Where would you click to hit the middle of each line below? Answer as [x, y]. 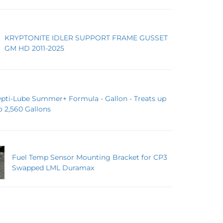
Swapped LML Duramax [53, 167]
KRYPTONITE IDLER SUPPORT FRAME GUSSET [86, 38]
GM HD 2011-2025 [35, 48]
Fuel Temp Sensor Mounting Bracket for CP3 [90, 157]
